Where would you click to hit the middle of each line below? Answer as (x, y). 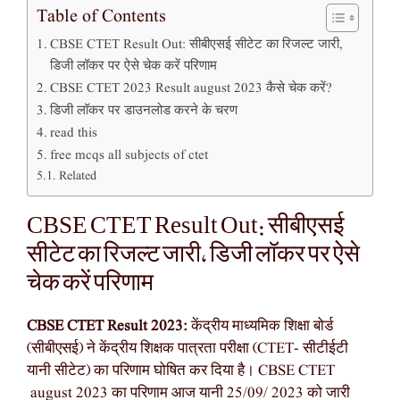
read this (74, 133)
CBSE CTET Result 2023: (109, 326)
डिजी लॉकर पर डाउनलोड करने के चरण (144, 110)
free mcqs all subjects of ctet (129, 155)
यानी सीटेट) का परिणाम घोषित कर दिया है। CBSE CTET (181, 371)
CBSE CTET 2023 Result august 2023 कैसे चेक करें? (192, 88)
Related (77, 176)
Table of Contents (101, 17)
